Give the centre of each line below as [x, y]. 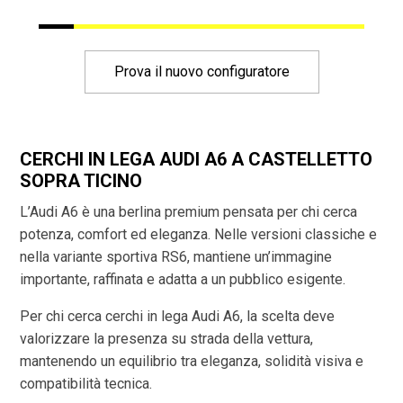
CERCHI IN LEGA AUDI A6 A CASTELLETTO [197, 160]
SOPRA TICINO [81, 181]
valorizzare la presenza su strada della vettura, [167, 339]
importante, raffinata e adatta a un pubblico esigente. [183, 280]
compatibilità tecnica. [86, 384]
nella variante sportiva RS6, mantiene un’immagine [176, 257]
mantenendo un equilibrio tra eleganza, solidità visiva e [192, 362]
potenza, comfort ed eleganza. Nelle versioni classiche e [199, 235]
